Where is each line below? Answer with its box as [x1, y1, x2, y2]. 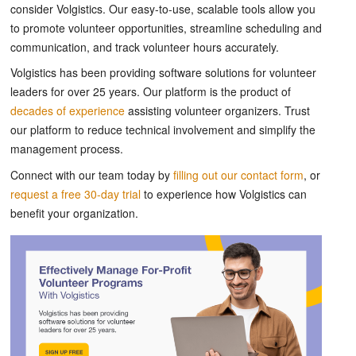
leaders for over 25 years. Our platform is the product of [10, 83, 291, 100]
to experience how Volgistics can [141, 186, 307, 203]
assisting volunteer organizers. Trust [125, 103, 310, 119]
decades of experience [10, 103, 125, 119]
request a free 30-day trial [10, 186, 141, 203]
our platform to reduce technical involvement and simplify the [10, 122, 315, 138]
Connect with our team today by [10, 167, 173, 184]
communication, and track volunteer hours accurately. [10, 38, 279, 55]
